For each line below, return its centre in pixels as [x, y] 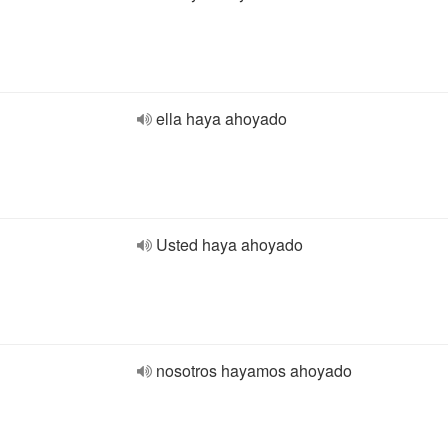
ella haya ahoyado [221, 118]
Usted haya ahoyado [229, 244]
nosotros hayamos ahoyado [254, 370]
